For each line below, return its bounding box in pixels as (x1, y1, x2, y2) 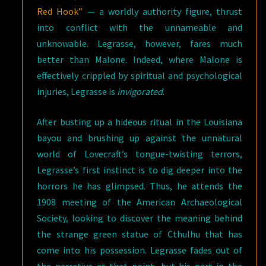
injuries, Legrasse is (37, 85, 118, 97)
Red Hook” (37, 5, 83, 17)
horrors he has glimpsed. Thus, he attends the (37, 179, 242, 192)
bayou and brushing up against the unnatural (37, 131, 242, 144)
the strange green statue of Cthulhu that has (37, 227, 242, 240)
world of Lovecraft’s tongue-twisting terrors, (37, 147, 242, 160)
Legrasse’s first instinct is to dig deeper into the (37, 163, 242, 176)
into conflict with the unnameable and (37, 21, 242, 33)
